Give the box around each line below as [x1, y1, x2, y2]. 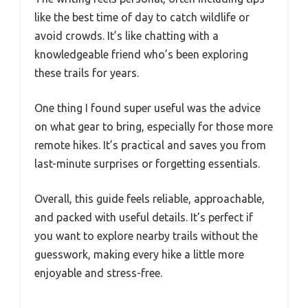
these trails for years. [34, 66, 139, 79]
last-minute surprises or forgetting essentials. [34, 157, 260, 170]
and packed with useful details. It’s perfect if [34, 210, 253, 223]
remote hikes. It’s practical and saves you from [34, 138, 266, 151]
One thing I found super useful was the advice [34, 101, 261, 114]
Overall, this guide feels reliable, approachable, [34, 192, 265, 205]
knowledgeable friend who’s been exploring [34, 47, 248, 60]
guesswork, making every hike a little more [34, 247, 244, 261]
